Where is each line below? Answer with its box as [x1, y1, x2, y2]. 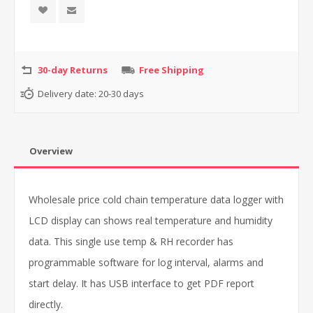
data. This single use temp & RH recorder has [29, 234, 233, 248]
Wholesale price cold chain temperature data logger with [29, 192, 284, 206]
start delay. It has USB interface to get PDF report [29, 276, 254, 290]
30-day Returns [38, 63, 108, 76]
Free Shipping [139, 63, 204, 76]
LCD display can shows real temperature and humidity [29, 213, 272, 227]
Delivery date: [38, 87, 96, 100]
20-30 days [99, 87, 144, 100]
